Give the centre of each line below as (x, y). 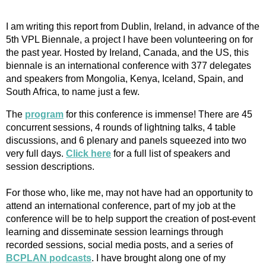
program (44, 114)
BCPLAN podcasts (49, 258)
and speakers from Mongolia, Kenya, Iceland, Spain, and (125, 78)
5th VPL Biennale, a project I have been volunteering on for (129, 39)
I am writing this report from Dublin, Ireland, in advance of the (133, 26)
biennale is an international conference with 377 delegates (129, 65)
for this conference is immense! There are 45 (158, 114)
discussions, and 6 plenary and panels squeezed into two (126, 140)
